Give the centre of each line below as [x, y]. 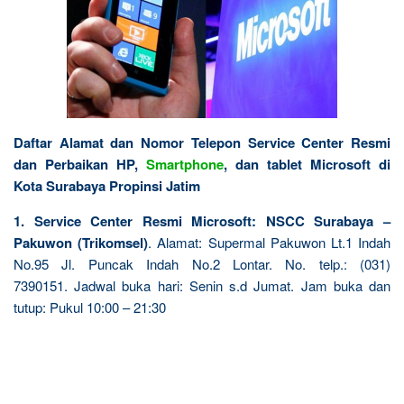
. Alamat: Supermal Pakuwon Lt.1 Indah [270, 242]
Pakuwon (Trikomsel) [81, 242]
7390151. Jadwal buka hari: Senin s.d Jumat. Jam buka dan [202, 285]
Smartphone [185, 164]
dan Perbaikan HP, [80, 164]
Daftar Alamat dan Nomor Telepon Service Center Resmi [202, 142]
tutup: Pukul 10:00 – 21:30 [90, 307]
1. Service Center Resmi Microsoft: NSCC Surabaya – [202, 220]
